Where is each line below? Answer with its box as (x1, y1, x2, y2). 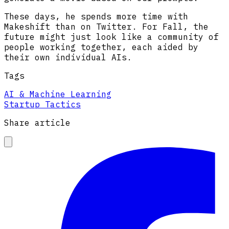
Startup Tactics (4, 99, 81, 109)
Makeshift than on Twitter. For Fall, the (4, 21, 209, 32)
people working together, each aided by (4, 41, 198, 52)
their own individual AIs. (4, 52, 132, 62)
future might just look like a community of (4, 31, 219, 42)
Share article (4, 117, 71, 128)
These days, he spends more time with (4, 11, 188, 21)
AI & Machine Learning (4, 88, 111, 99)
